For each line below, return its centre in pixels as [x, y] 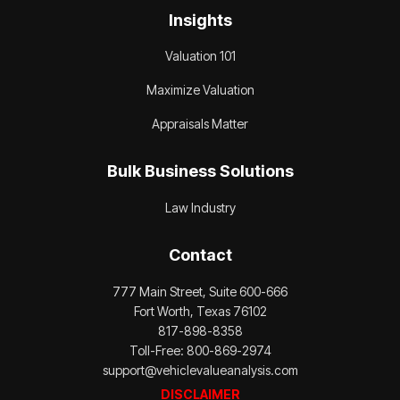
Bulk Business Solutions [200, 171]
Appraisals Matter [200, 123]
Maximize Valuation [200, 89]
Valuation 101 [200, 55]
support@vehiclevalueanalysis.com [200, 370]
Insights [200, 20]
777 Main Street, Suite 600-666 [200, 291]
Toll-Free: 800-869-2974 [200, 350]
